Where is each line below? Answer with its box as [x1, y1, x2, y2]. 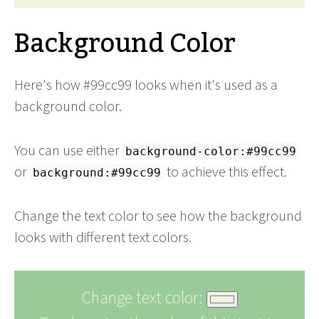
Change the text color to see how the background [14, 206, 302, 224]
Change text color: [81, 286, 206, 308]
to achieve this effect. [164, 162, 287, 180]
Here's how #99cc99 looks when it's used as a [14, 75, 278, 93]
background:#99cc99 [33, 166, 161, 179]
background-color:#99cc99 [125, 145, 296, 158]
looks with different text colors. [14, 228, 192, 246]
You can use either [14, 141, 122, 159]
